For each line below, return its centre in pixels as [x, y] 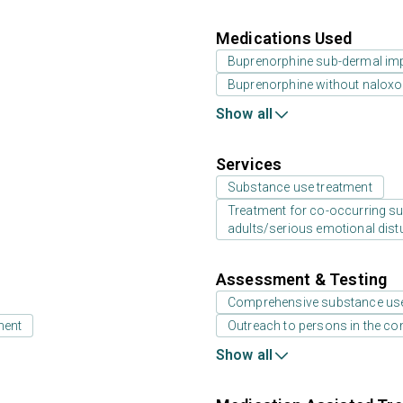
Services [249, 164]
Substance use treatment [300, 187]
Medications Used [284, 38]
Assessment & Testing [302, 279]
